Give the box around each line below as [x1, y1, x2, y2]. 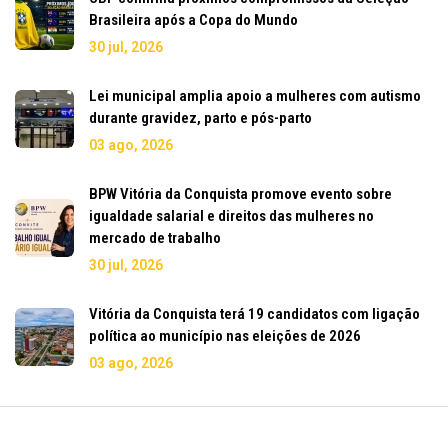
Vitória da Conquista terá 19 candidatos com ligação [89, 305, 420, 324]
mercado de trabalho [89, 229, 221, 248]
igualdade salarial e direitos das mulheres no [89, 207, 374, 226]
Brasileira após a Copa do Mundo [89, 11, 298, 30]
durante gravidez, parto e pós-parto [89, 109, 312, 128]
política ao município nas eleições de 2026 [89, 327, 361, 346]
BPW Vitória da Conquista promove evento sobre [89, 185, 392, 204]
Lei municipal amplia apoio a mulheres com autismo [89, 87, 421, 106]
